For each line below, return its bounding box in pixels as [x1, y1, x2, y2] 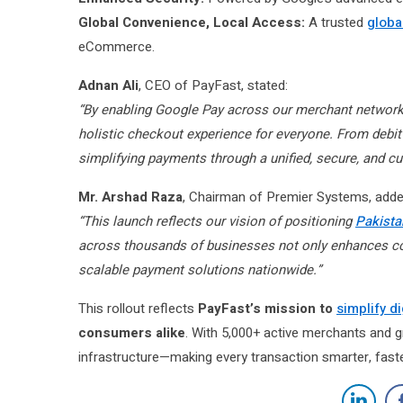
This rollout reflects [78, 298, 198, 318]
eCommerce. [78, 36, 155, 57]
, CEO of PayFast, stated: [139, 75, 288, 95]
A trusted [305, 12, 367, 32]
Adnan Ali [78, 75, 139, 95]
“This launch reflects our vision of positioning [78, 210, 355, 231]
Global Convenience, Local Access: [78, 12, 305, 32]
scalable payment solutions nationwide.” [78, 259, 321, 280]
